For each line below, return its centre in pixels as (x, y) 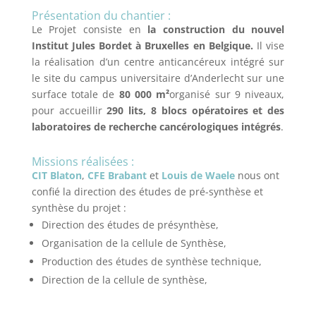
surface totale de (75, 94)
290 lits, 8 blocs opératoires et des (196, 110)
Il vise (269, 45)
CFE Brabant (117, 175)
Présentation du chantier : (101, 15)
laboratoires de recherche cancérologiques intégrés (156, 126)
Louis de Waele (198, 175)
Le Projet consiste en (90, 29)
